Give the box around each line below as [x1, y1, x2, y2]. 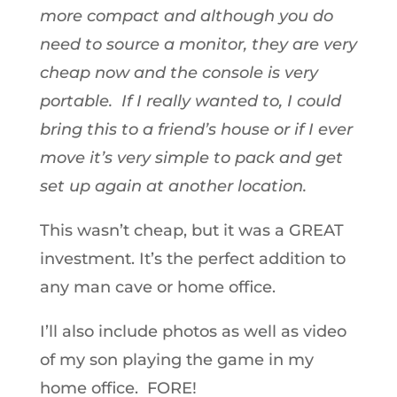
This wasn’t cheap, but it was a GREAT [39, 221, 344, 240]
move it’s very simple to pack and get [39, 148, 343, 167]
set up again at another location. [39, 176, 311, 196]
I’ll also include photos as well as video [39, 322, 346, 341]
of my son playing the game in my [39, 350, 314, 370]
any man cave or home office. [39, 277, 276, 297]
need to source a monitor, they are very [39, 35, 357, 54]
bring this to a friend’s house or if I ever [39, 120, 353, 139]
